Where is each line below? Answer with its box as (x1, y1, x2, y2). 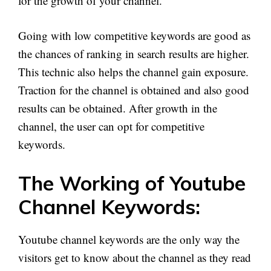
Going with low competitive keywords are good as (18, 28, 250, 43)
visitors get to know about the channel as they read (18, 249, 251, 265)
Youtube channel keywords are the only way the (18, 231, 240, 247)
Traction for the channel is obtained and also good (18, 82, 249, 97)
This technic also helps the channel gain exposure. (18, 64, 249, 79)
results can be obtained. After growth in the (18, 100, 217, 116)
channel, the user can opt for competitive (18, 119, 204, 134)
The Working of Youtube (18, 170, 246, 195)
